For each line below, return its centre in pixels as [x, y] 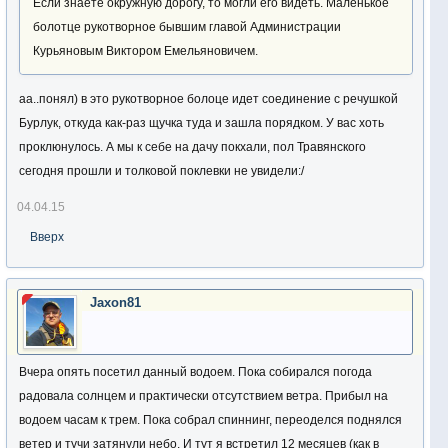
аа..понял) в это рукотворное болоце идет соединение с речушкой [208, 99]
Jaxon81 [115, 302]
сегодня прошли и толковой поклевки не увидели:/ [161, 171]
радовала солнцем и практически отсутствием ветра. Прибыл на [203, 396]
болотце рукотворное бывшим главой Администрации [187, 27]
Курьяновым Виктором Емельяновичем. [145, 51]
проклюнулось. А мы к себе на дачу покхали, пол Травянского [192, 147]
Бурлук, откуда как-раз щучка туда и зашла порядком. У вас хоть [201, 123]
